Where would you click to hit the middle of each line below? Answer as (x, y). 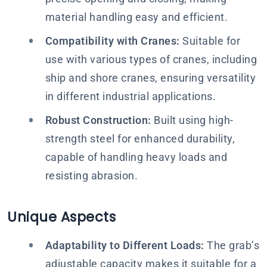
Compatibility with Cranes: (112, 41)
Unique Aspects (61, 217)
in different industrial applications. (130, 96)
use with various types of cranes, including (151, 59)
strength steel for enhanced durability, (140, 139)
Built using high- (192, 120)
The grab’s (232, 245)
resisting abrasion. (91, 176)
